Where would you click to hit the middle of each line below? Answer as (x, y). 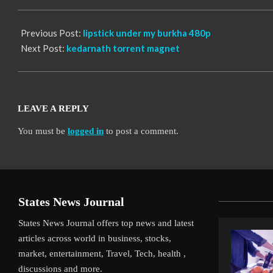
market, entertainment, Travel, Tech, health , (102, 253)
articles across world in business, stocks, (95, 238)
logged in (86, 131)
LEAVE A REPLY (53, 109)
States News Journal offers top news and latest (106, 223)
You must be (43, 131)
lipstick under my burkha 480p (147, 33)
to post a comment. (141, 131)
